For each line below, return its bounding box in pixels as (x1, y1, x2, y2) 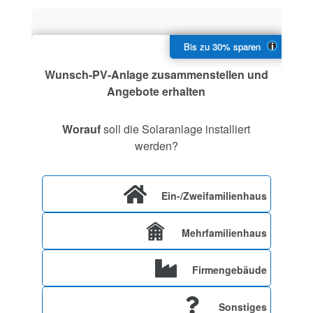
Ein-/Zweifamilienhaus (161, 189, 268, 203)
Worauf (62, 121, 101, 138)
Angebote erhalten (107, 83, 206, 100)
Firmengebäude (192, 263, 268, 277)
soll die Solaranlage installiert (101, 121, 251, 138)
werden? (134, 138, 178, 154)
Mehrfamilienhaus (182, 226, 268, 240)
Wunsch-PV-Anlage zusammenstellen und (44, 66, 268, 83)
